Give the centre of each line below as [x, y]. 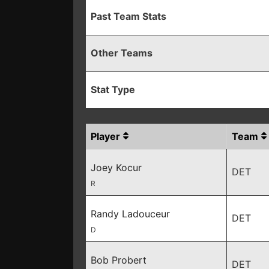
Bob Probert [119, 260]
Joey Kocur [116, 168]
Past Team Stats [128, 16]
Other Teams [122, 53]
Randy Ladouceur [130, 214]
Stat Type [113, 89]
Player [105, 136]
